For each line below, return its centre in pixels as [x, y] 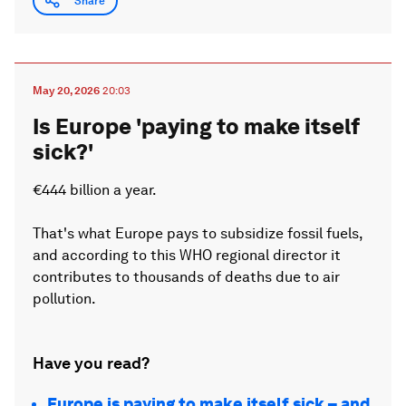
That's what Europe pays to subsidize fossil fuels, [198, 233]
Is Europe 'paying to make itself [196, 126]
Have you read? [91, 363]
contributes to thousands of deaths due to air [186, 277]
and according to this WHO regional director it [187, 255]
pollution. [64, 299]
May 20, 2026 [66, 91]
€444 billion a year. [95, 190]
